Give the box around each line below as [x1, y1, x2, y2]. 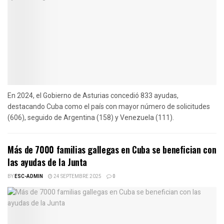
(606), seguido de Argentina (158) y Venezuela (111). [7, 113, 174, 121]
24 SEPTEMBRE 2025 [52, 172, 101, 180]
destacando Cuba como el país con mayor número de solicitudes [7, 102, 210, 110]
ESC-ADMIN [14, 172, 43, 180]
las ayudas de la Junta [7, 155, 87, 168]
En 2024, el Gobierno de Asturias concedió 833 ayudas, [7, 91, 178, 99]
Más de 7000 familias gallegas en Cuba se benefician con [7, 142, 216, 156]
